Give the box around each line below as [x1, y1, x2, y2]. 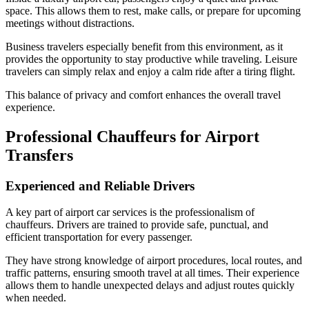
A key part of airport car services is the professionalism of [6, 206, 255, 219]
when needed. [6, 292, 66, 304]
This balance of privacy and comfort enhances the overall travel [6, 88, 281, 101]
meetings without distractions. [6, 17, 134, 29]
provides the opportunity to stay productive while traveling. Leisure [6, 52, 297, 65]
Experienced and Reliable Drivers [6, 178, 195, 193]
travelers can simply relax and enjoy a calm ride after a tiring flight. [6, 65, 295, 77]
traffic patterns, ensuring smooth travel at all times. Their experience [6, 267, 299, 279]
